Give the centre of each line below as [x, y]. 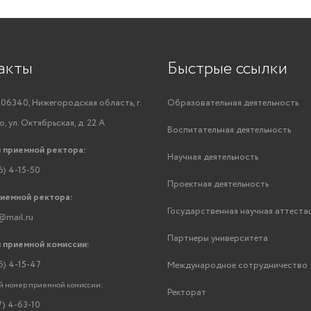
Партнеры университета [218, 238]
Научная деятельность [213, 157]
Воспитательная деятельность [229, 130]
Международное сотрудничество [237, 266]
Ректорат [187, 293]
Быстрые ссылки [227, 69]
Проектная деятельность [218, 184]
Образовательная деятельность [233, 103]
